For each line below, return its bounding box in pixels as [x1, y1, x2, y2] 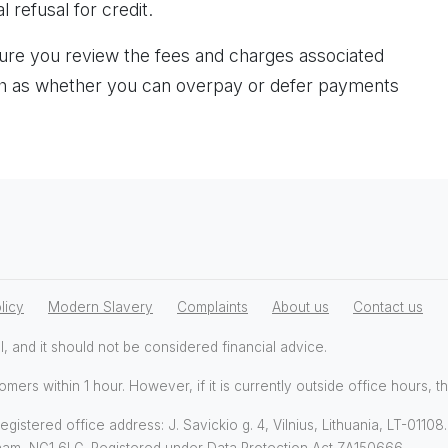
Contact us [353, 299, 423, 315]
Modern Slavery [48, 299, 153, 315]
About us [272, 299, 329, 315]
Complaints [177, 299, 248, 315]
